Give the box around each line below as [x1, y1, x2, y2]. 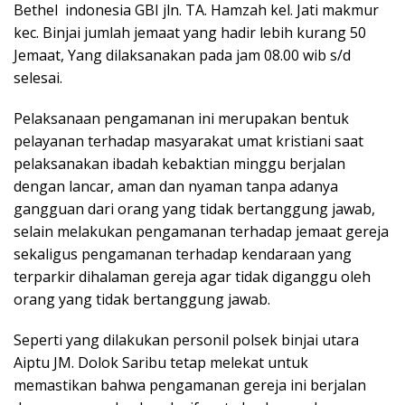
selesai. [14, 68, 62, 89]
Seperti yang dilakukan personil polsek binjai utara [14, 330, 359, 351]
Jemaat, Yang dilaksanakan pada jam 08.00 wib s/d [14, 45, 351, 66]
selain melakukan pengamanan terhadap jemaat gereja [14, 221, 389, 242]
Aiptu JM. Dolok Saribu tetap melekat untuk [14, 353, 308, 373]
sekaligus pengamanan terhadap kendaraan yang [14, 244, 352, 265]
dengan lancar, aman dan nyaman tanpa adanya [14, 176, 338, 197]
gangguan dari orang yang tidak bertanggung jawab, [14, 199, 375, 220]
